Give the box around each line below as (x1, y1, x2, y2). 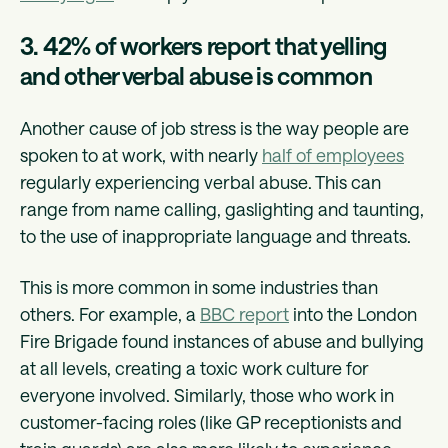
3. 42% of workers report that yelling (20, 30, 387, 60)
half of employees (262, 143, 404, 166)
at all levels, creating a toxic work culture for (20, 356, 369, 379)
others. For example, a (20, 302, 200, 325)
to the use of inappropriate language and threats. (20, 224, 411, 247)
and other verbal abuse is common (20, 60, 372, 90)
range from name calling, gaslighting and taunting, (20, 197, 424, 220)
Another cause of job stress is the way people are (20, 116, 409, 139)
